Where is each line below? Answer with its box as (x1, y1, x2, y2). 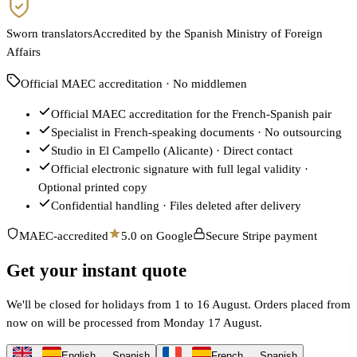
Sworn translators (6, 27, 92, 41)
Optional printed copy (38, 181, 147, 194)
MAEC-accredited (19, 229, 108, 243)
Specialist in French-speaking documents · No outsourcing (51, 126, 342, 139)
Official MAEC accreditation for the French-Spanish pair (51, 108, 331, 121)
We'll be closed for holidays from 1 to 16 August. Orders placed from (6, 297, 351, 311)
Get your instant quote (6, 261, 186, 281)
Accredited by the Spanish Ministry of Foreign (92, 27, 323, 41)
